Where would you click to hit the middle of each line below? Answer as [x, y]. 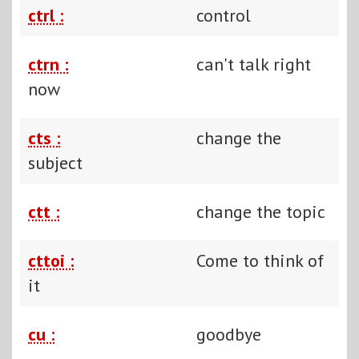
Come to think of [260, 260]
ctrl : [46, 15]
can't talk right [254, 64]
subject [55, 162]
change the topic [261, 211]
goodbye [229, 334]
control [224, 15]
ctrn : [48, 64]
